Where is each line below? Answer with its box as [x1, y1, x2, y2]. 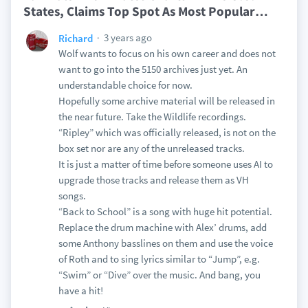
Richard [58, 31, 93, 45]
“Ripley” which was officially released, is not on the [58, 126, 276, 139]
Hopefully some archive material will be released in [58, 94, 275, 107]
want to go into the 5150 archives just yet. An [58, 63, 247, 76]
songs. [58, 189, 86, 202]
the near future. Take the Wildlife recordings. [58, 110, 246, 123]
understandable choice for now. [58, 78, 192, 91]
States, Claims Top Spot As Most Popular [23, 3, 255, 19]
